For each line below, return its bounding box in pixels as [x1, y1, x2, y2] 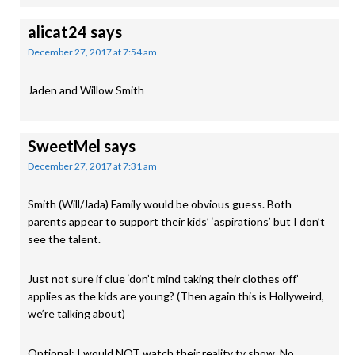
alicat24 [28, 22, 87, 41]
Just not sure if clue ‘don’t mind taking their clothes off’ [28, 272, 299, 285]
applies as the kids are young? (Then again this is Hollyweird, [28, 289, 324, 303]
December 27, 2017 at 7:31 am [28, 160, 157, 172]
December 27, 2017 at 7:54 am [28, 46, 157, 58]
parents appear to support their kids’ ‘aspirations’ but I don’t [28, 215, 325, 228]
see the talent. [28, 232, 101, 246]
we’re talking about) [28, 307, 125, 320]
